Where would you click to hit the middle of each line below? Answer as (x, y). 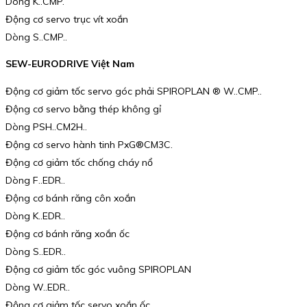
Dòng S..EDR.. (36, 251)
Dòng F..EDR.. (35, 180)
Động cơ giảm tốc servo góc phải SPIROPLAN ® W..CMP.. (134, 91)
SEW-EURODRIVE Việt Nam (70, 64)
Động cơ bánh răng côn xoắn (71, 198)
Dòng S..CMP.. (36, 37)
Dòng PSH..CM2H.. (46, 126)
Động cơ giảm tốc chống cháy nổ (79, 162)
